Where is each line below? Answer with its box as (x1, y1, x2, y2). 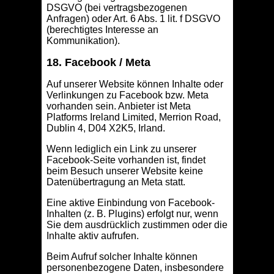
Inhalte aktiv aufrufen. (46, 231, 139, 242)
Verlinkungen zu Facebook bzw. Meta (46, 90, 209, 101)
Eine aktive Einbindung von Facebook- (46, 198, 215, 209)
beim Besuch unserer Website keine (46, 166, 203, 177)
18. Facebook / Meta (46, 56, 150, 69)
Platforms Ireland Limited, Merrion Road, (46, 112, 221, 123)
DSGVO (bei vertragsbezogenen (46, 2, 187, 13)
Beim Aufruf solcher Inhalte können (46, 251, 198, 262)
